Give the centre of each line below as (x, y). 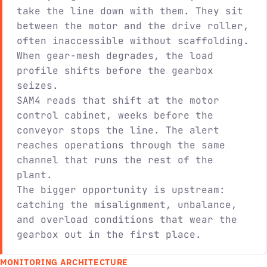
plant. (35, 175)
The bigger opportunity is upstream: (121, 190)
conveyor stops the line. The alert (118, 131)
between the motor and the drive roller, (133, 26)
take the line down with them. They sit (130, 11)
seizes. (38, 86)
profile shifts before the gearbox (115, 71)
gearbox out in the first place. (109, 235)
